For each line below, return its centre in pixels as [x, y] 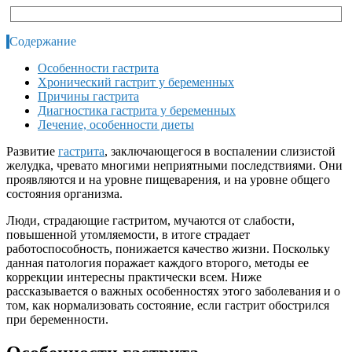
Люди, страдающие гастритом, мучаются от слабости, [150, 220]
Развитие [32, 151]
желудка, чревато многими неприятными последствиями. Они [174, 165]
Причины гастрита [88, 96]
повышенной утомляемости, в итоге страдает [128, 234]
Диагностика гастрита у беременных [137, 110]
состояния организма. [64, 193]
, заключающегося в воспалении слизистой [220, 151]
